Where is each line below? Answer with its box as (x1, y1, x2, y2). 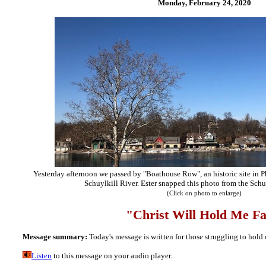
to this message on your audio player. (53, 251, 172, 260)
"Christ (125, 207, 172, 222)
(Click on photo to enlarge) (167, 189, 242, 197)
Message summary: (23, 232, 87, 241)
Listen (31, 251, 52, 260)
